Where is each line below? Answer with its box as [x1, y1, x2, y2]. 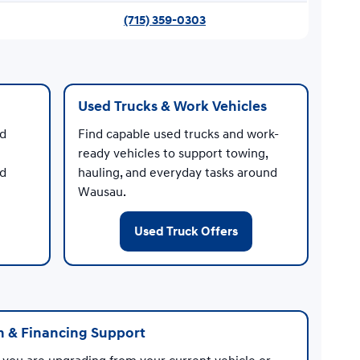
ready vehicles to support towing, [77, 145, 268, 162]
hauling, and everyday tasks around [77, 164, 277, 181]
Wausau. [77, 183, 126, 200]
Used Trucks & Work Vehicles [77, 96, 267, 116]
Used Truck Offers [133, 223, 238, 239]
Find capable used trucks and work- [77, 125, 279, 142]
